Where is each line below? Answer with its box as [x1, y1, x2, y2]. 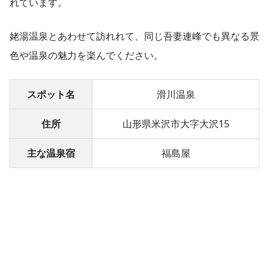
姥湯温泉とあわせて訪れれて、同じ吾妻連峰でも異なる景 [10, 29, 259, 43]
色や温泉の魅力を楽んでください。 [10, 48, 163, 62]
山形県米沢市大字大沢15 [122, 116, 229, 130]
